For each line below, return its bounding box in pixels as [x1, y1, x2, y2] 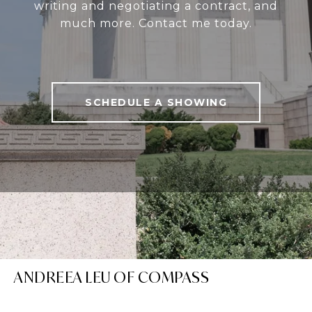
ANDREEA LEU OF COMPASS [14, 267, 209, 287]
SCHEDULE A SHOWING [85, 95, 227, 109]
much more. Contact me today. [60, 16, 252, 30]
